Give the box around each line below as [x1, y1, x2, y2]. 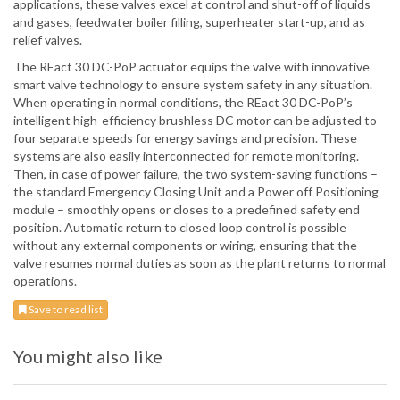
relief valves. [13, 32, 82, 48]
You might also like [13, 346, 162, 368]
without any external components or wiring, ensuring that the [13, 237, 357, 254]
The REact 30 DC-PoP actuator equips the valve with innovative [13, 59, 370, 75]
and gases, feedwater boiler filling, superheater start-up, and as [13, 14, 365, 30]
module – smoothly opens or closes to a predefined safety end [13, 202, 360, 218]
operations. [13, 273, 77, 289]
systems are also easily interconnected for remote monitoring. [13, 148, 359, 164]
